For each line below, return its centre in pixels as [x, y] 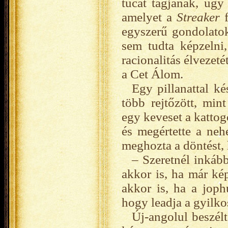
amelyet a [149, 17]
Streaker [198, 17]
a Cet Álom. [152, 74]
